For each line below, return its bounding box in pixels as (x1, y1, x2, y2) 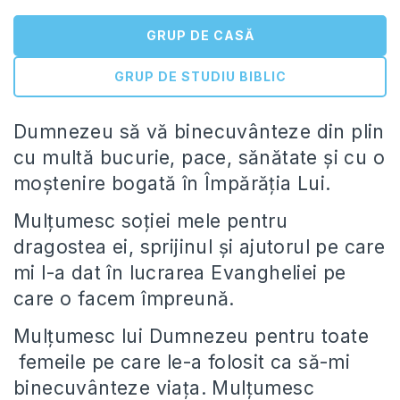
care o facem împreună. (13, 287, 235, 310)
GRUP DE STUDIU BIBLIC (113, 69, 287, 84)
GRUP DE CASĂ (146, 28, 254, 43)
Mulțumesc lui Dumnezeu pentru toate (13, 325, 369, 347)
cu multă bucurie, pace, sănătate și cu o (13, 146, 385, 169)
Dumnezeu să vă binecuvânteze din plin (13, 121, 385, 143)
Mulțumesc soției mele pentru (13, 210, 288, 232)
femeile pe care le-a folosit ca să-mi (13, 351, 351, 373)
